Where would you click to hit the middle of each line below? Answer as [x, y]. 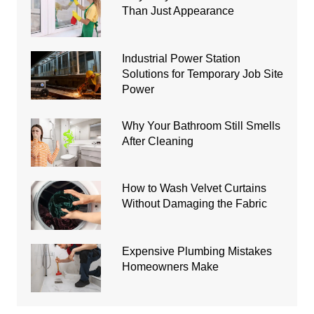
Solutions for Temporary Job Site [202, 74]
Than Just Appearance [178, 11]
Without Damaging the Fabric [194, 204]
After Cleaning [157, 141]
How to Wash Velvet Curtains [194, 189]
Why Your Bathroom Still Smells [201, 125]
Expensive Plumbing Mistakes [197, 251]
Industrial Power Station [181, 58]
